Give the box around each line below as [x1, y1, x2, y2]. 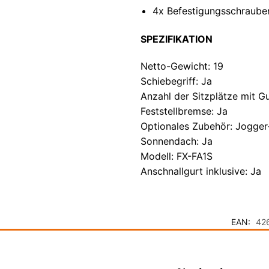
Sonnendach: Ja [140, 134, 213, 147]
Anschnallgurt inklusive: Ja [140, 165, 261, 177]
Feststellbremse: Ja [140, 104, 228, 117]
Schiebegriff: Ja [140, 74, 212, 87]
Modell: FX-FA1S [140, 150, 213, 162]
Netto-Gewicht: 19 [140, 59, 223, 72]
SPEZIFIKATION [140, 33, 213, 46]
